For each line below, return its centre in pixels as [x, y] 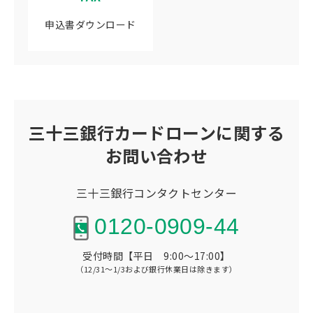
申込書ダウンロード [90, 24]
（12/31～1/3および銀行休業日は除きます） [156, 269]
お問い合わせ [156, 155]
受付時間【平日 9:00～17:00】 [156, 255]
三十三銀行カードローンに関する [156, 132]
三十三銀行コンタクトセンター [156, 192]
